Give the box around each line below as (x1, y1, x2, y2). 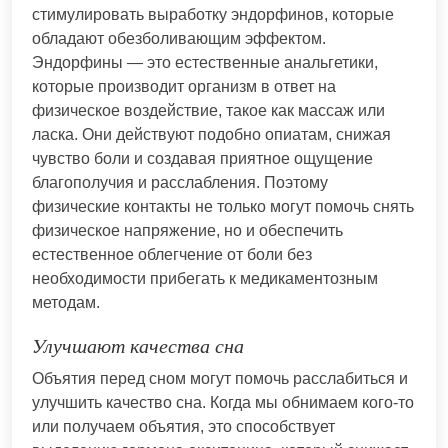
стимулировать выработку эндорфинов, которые (32, 5, 394, 23)
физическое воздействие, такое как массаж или (32, 101, 385, 119)
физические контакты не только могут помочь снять (32, 197, 414, 215)
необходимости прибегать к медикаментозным (32, 269, 378, 287)
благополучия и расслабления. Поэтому (32, 173, 328, 191)
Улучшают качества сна (32, 334, 244, 357)
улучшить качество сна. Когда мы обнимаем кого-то (32, 393, 414, 411)
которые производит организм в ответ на (32, 77, 336, 95)
